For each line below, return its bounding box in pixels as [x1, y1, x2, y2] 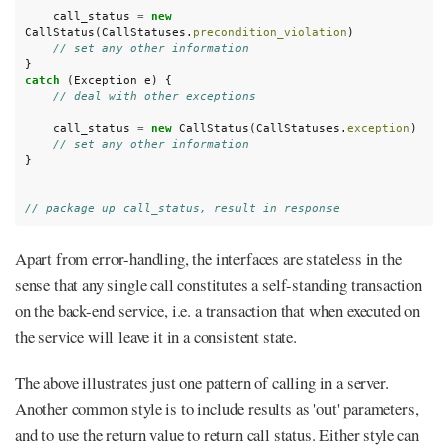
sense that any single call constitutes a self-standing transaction [15, 272, 422, 296]
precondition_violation [192, 25, 347, 40]
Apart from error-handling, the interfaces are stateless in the [15, 246, 402, 270]
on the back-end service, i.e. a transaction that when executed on [15, 298, 421, 322]
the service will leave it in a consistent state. [15, 324, 297, 348]
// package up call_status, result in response [24, 201, 340, 216]
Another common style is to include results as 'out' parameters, [15, 396, 419, 420]
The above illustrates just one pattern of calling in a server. [15, 370, 389, 394]
